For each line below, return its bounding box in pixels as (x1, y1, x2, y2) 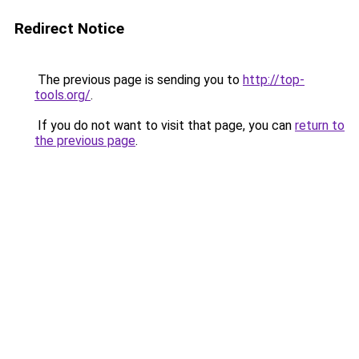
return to (295, 118, 345, 133)
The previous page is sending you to (34, 72, 243, 87)
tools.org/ (34, 87, 91, 103)
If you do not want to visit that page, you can (34, 118, 295, 133)
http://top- (243, 72, 305, 87)
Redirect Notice (14, 19, 124, 38)
